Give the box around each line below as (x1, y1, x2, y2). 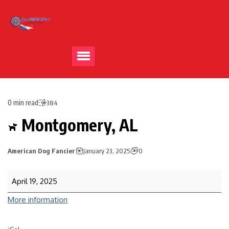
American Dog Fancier (8, 147, 75, 155)
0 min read (8, 98, 38, 107)
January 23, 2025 (83, 147, 130, 155)
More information (8, 195, 67, 204)
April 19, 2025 (12, 176, 57, 186)
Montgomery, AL (18, 114, 138, 135)
